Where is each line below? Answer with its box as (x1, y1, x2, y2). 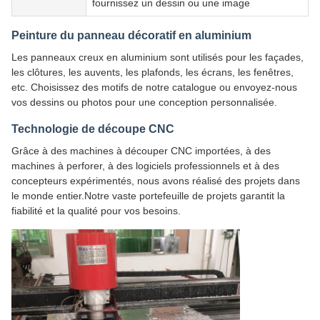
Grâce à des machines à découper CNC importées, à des (11, 144, 271, 156)
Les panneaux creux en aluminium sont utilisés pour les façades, (11, 51, 304, 63)
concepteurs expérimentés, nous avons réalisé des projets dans (11, 174, 300, 186)
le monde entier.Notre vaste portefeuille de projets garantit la (11, 189, 285, 201)
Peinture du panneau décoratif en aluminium (11, 29, 251, 41)
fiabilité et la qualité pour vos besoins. (11, 204, 181, 216)
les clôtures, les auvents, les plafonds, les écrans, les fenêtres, (11, 66, 294, 78)
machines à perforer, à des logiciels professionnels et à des (11, 159, 279, 171)
